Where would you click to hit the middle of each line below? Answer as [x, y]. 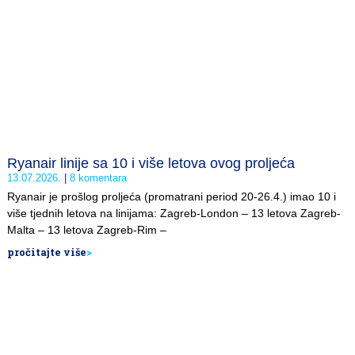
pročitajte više [47, 252]
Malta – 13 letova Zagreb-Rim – [87, 229]
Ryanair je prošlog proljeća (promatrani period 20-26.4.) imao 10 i [172, 196]
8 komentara [97, 177]
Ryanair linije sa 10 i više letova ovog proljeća [151, 163]
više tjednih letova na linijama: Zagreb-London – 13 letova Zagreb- [174, 213]
